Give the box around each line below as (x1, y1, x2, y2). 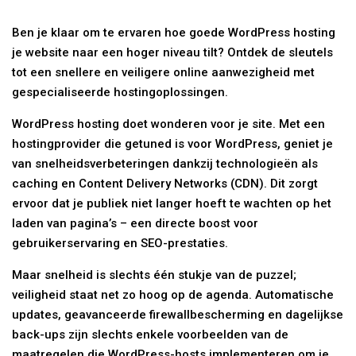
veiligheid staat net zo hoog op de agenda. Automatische (12, 288, 335, 303)
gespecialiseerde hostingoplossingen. (12, 85, 229, 100)
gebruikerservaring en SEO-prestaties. (12, 236, 229, 251)
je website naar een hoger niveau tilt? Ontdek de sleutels (12, 45, 334, 60)
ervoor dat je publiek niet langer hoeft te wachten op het (12, 196, 332, 211)
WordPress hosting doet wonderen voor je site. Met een (12, 117, 326, 132)
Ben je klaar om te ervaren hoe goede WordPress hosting (12, 25, 336, 41)
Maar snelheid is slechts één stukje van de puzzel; (12, 268, 297, 283)
